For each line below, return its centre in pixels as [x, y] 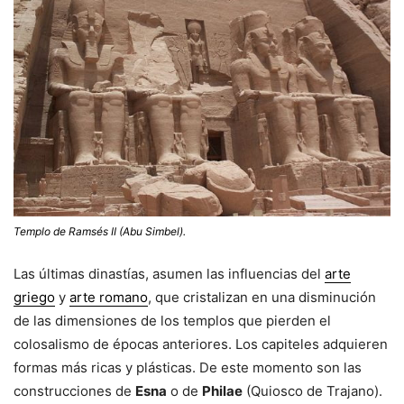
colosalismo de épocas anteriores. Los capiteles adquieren [201, 344]
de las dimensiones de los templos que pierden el [172, 321]
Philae [222, 391]
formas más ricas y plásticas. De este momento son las [188, 368]
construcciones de [74, 391]
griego [34, 298]
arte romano [109, 298]
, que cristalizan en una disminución [262, 298]
